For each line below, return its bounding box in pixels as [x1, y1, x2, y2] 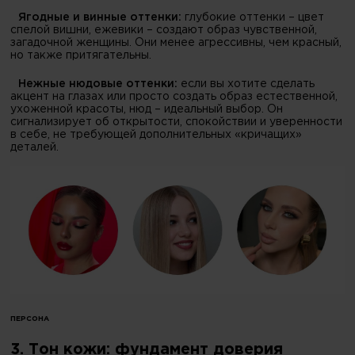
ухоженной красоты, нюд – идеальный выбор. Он [10, 105, 284, 115]
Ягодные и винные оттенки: [18, 13, 182, 23]
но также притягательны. [10, 51, 152, 61]
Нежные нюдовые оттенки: [18, 79, 181, 90]
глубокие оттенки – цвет [181, 13, 325, 23]
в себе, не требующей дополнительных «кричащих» [10, 130, 303, 140]
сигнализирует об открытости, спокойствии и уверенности [10, 117, 343, 128]
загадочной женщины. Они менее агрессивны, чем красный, [10, 38, 342, 48]
